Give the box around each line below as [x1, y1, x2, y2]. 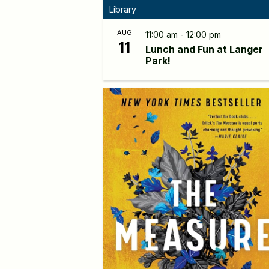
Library [109, 4, 136, 14]
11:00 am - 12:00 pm [145, 29, 221, 40]
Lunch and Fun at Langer [145, 43, 263, 55]
